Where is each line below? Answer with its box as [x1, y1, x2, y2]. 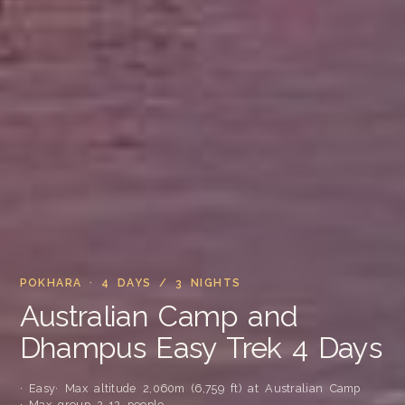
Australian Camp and [19, 298, 298, 334]
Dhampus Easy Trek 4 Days [19, 330, 382, 365]
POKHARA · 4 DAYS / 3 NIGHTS [19, 277, 241, 290]
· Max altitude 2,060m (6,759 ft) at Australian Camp [55, 381, 361, 395]
